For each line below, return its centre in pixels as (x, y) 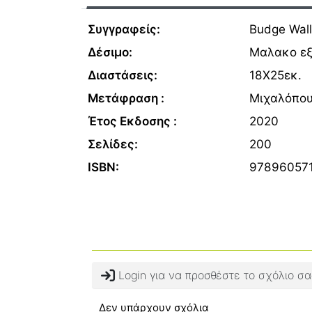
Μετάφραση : (126, 98)
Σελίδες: (113, 144)
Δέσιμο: (110, 52)
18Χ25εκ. (275, 75)
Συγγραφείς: (124, 29)
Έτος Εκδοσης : (132, 121)
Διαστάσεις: (123, 75)
